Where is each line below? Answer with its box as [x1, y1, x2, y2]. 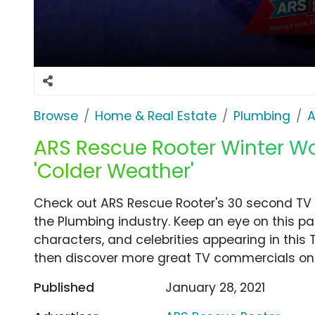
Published [34, 278, 94, 296]
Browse [34, 107, 78, 124]
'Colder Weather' [34, 157, 194, 185]
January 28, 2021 [165, 278, 266, 296]
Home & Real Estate [95, 107, 217, 124]
